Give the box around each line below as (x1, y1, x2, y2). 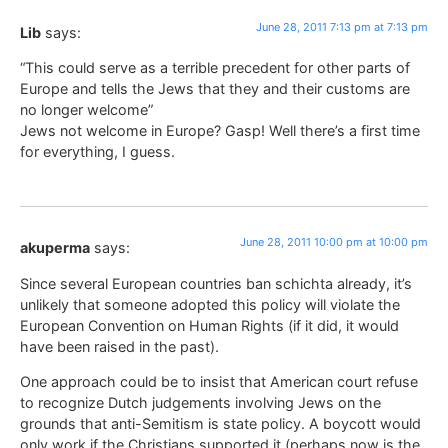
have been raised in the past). (20, 337, 219, 355)
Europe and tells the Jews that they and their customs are (20, 80, 410, 98)
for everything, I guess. (20, 143, 175, 161)
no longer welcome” (20, 101, 153, 119)
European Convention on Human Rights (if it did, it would (20, 316, 399, 334)
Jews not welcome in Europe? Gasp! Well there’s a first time (20, 122, 420, 140)
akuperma (20, 239, 90, 257)
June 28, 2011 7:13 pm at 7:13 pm (256, 19, 428, 34)
